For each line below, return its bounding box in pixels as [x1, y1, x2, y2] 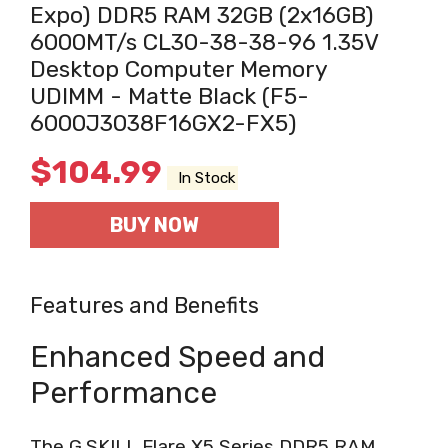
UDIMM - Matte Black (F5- [30, 81, 309, 110]
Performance [30, 374, 217, 411]
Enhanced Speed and [30, 338, 325, 375]
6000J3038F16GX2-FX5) [30, 108, 297, 137]
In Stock [170, 168, 236, 187]
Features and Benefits [30, 291, 259, 319]
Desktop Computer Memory [30, 54, 327, 83]
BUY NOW [110, 212, 199, 237]
